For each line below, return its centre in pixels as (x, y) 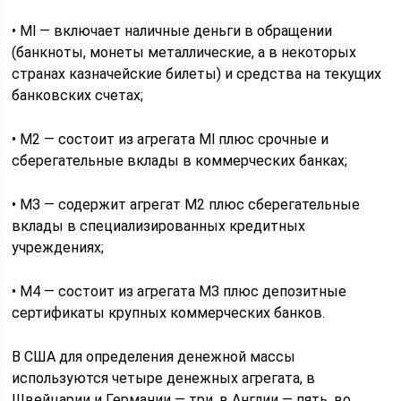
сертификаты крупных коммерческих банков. (169, 313)
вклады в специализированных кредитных (159, 226)
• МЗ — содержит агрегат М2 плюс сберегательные (186, 205)
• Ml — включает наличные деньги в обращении (172, 31)
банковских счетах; (78, 95)
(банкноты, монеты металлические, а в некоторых (184, 52)
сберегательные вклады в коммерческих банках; (180, 161)
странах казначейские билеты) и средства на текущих (197, 74)
